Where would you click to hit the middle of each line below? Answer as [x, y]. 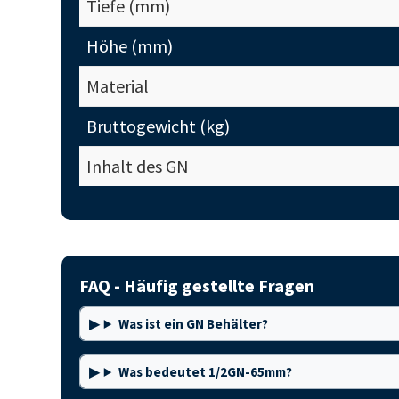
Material [117, 86]
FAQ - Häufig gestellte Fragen [196, 285]
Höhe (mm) [129, 46]
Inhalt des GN [137, 166]
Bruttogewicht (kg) [158, 126]
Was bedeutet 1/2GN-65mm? [205, 372]
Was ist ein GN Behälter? [193, 324]
